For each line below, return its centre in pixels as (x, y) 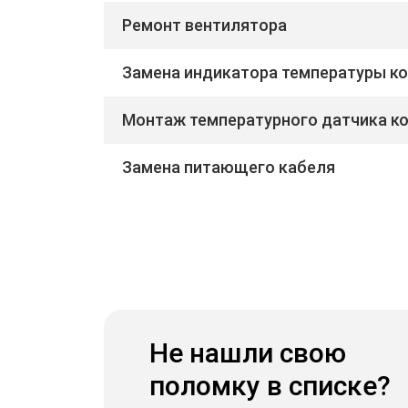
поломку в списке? (270, 385)
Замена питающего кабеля (229, 167)
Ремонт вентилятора (204, 25)
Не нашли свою (248, 352)
